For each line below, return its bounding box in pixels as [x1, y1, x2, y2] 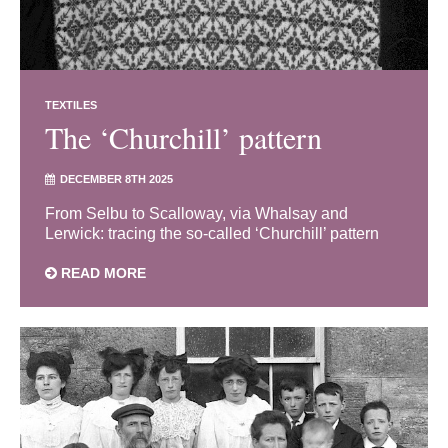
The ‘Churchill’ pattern [45, 117, 322, 158]
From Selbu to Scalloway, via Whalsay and [45, 205, 348, 223]
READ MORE [57, 265, 146, 282]
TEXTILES [45, 99, 97, 112]
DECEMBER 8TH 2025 [60, 173, 173, 186]
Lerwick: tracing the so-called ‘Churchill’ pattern [45, 225, 379, 243]
